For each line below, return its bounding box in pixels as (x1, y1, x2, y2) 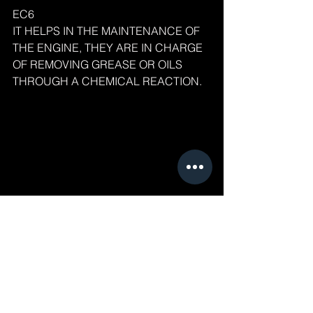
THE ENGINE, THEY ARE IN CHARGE (13, 40, 205, 54)
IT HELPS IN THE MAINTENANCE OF (13, 23, 203, 38)
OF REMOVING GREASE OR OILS (13, 57, 185, 71)
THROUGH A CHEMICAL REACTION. (13, 73, 202, 88)
